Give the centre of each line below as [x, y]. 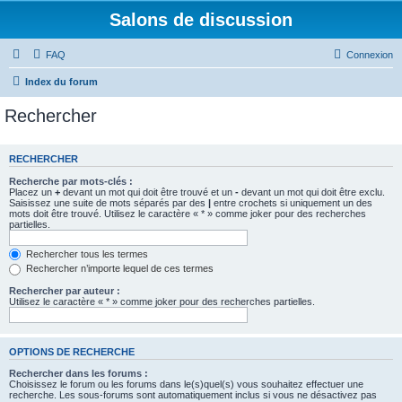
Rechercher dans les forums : [79, 374]
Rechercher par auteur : [65, 290]
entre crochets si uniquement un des [292, 202]
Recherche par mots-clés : [71, 181]
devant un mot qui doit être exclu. [312, 192]
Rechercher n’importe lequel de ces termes [118, 269]
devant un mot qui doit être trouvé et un [148, 192]
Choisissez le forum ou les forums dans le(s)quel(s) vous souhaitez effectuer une [186, 385]
